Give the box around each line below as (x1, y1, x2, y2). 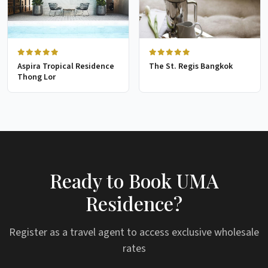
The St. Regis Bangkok (149, 60, 233, 73)
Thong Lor (17, 71, 56, 84)
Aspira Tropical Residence (17, 60, 114, 73)
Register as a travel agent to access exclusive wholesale (9, 225, 259, 240)
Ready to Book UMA (49, 167, 219, 194)
